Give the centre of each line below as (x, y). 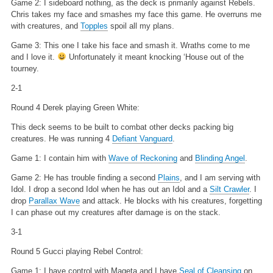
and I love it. (34, 57)
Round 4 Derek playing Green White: (75, 107)
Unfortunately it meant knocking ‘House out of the (155, 57)
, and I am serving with (220, 177)
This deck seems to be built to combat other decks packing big (122, 127)
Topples (94, 26)
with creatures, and (45, 26)
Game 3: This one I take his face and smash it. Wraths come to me (130, 45)
